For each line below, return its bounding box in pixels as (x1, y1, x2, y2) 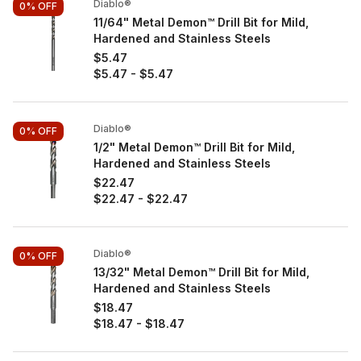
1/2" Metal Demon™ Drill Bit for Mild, (93, 140, 295, 154)
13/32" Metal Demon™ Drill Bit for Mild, (93, 265, 309, 279)
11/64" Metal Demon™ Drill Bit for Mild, (93, 15, 309, 29)
